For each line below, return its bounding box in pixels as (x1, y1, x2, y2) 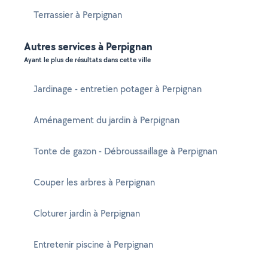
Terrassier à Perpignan (33, 8, 122, 21)
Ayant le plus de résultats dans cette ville (24, 55, 151, 65)
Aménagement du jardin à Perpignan (33, 114, 179, 126)
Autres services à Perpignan (24, 39, 153, 54)
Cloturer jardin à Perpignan (33, 207, 140, 220)
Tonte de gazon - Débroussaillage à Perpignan (33, 145, 217, 157)
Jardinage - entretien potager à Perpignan (33, 83, 202, 95)
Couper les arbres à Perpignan (33, 176, 155, 188)
